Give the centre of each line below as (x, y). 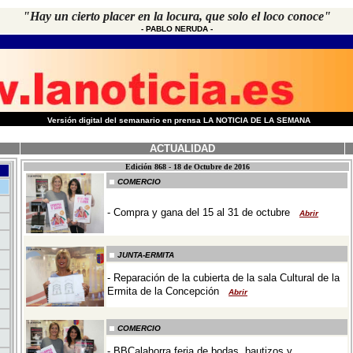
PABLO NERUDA (176, 29)
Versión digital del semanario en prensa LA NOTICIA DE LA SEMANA (178, 120)
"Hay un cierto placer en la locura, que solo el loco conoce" (176, 16)
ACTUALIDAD (182, 149)
